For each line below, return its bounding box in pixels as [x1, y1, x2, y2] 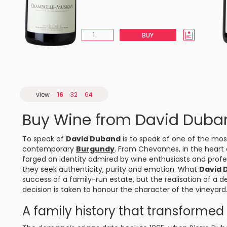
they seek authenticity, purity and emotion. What [22, 164, 199, 174]
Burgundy [76, 144, 115, 154]
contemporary [22, 144, 76, 154]
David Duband [66, 134, 121, 144]
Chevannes [138, 144, 179, 154]
